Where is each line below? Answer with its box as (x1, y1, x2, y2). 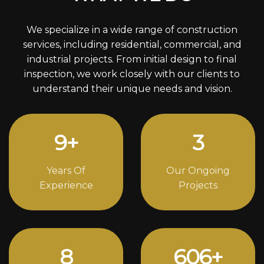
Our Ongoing (166, 164, 230, 176)
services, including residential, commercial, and (22, 38, 242, 50)
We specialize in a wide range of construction (27, 24, 237, 35)
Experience (39, 179, 93, 191)
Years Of (47, 164, 85, 176)
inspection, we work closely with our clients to (24, 68, 240, 80)
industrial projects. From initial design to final (27, 53, 237, 65)
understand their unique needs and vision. (32, 82, 232, 94)
